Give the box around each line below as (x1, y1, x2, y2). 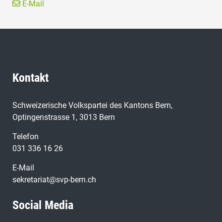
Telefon (12, 132, 39, 142)
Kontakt (12, 71, 49, 85)
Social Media (12, 198, 73, 213)
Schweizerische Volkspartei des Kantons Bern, (12, 101, 172, 111)
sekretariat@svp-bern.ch (12, 175, 96, 185)
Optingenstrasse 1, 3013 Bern (12, 112, 115, 122)
